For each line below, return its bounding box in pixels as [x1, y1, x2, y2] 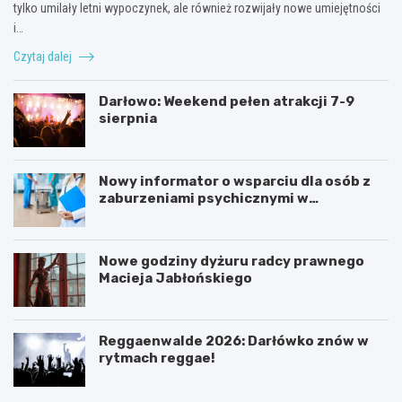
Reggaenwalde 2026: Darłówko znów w [99, 332, 369, 349]
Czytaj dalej [13, 48, 74, 64]
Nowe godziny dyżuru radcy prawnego [99, 252, 364, 269]
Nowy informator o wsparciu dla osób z [99, 172, 371, 189]
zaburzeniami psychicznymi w [99, 189, 309, 206]
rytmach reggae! [99, 349, 215, 366]
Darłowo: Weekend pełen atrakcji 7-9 [99, 92, 354, 109]
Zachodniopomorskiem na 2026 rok [99, 206, 345, 223]
